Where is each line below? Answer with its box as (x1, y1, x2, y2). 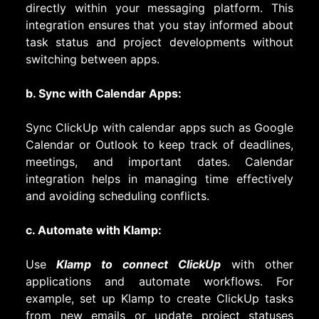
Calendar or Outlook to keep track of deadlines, (26, 137, 293, 152)
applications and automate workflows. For (26, 274, 293, 289)
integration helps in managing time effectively (26, 172, 293, 187)
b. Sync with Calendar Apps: (26, 86, 182, 101)
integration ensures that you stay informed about (26, 18, 293, 33)
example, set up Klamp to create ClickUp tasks (26, 291, 293, 306)
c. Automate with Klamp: (26, 223, 162, 238)
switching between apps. (26, 52, 159, 67)
